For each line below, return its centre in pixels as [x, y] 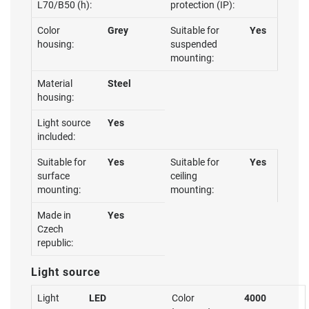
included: [56, 137]
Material [55, 83]
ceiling [184, 176]
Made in [54, 215]
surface [53, 176]
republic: [55, 243]
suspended [194, 44]
